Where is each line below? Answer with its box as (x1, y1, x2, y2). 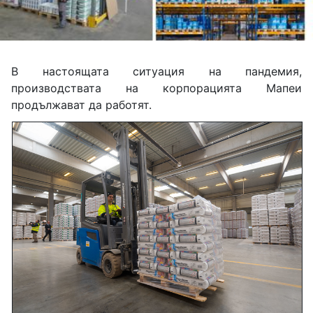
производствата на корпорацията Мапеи (11, 81, 302, 96)
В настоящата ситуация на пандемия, (11, 64, 302, 79)
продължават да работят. (11, 98, 152, 112)
